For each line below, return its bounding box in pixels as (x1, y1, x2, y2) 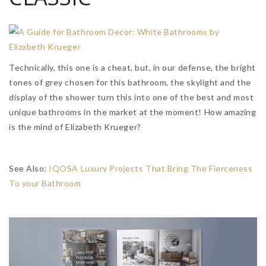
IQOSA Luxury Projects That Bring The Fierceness (49, 163, 253, 174)
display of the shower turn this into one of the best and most (9, 92, 254, 103)
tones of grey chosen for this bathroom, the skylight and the (9, 77, 251, 88)
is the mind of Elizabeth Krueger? (9, 122, 141, 132)
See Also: (9, 163, 49, 174)
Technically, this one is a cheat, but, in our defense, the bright (9, 62, 256, 73)
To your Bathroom (9, 178, 81, 189)
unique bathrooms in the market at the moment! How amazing (9, 107, 256, 118)
